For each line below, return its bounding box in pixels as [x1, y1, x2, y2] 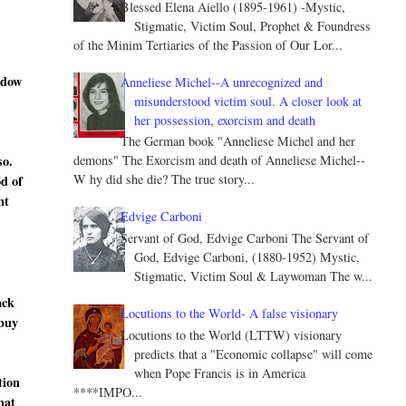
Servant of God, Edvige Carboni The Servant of [121, 229, 370, 247]
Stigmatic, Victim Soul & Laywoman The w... [134, 267, 373, 285]
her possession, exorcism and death [134, 111, 316, 129]
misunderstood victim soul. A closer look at [134, 92, 362, 110]
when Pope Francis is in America [134, 364, 306, 382]
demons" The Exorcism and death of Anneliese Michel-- [72, 151, 365, 169]
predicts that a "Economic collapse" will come [134, 345, 373, 363]
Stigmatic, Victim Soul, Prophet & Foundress [134, 16, 372, 34]
